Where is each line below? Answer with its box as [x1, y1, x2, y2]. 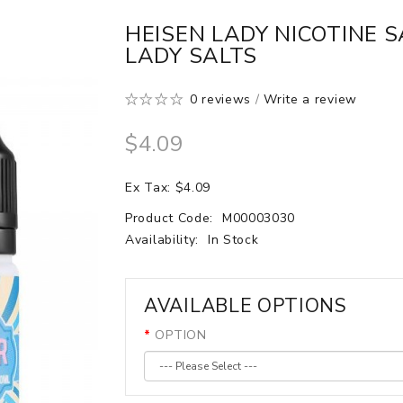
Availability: [125, 231, 203, 248]
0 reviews [189, 91, 252, 108]
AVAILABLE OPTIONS [144, 293, 347, 318]
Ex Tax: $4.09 [125, 179, 211, 196]
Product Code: [125, 210, 218, 227]
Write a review [264, 91, 357, 108]
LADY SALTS [125, 41, 257, 70]
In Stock [207, 231, 259, 248]
